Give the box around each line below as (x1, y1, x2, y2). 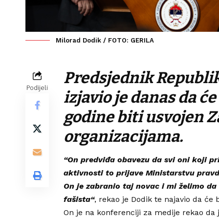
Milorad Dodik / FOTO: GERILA (56, 37, 154, 44)
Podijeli (26, 84, 48, 92)
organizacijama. (64, 127, 183, 146)
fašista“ (64, 195, 94, 204)
